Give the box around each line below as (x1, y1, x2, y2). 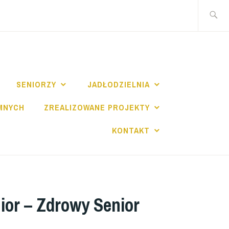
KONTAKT (112, 125, 150, 136)
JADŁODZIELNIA (87, 79, 150, 90)
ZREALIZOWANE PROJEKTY (44, 102, 150, 113)
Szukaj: (197, 1, 224, 13)
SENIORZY (16, 79, 56, 90)
